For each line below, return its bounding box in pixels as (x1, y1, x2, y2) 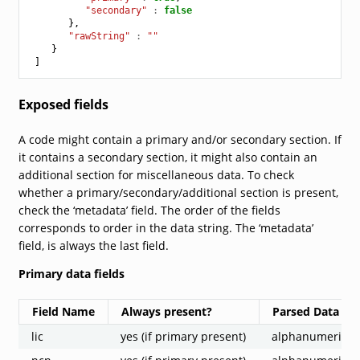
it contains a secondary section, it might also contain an (18, 149, 317, 165)
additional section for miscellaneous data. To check (18, 166, 294, 182)
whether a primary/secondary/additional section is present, (18, 184, 338, 200)
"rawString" (67, 30, 130, 42)
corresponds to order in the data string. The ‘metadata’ (18, 219, 313, 235)
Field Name (31, 303, 95, 319)
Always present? (121, 303, 212, 319)
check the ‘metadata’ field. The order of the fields (18, 202, 280, 218)
